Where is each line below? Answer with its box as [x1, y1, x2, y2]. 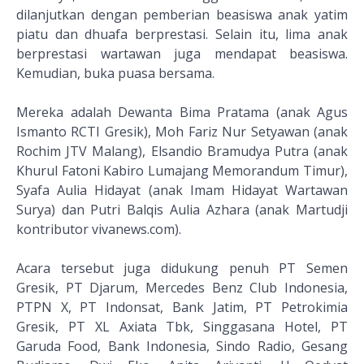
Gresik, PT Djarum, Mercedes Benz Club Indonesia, [16, 279, 348, 297]
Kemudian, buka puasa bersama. [16, 64, 214, 82]
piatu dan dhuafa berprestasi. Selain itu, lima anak [16, 25, 348, 43]
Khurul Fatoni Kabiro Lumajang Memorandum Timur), [16, 162, 348, 180]
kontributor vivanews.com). [16, 220, 181, 238]
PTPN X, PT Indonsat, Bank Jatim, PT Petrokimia [16, 298, 348, 316]
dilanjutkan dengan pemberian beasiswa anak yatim [16, 6, 348, 24]
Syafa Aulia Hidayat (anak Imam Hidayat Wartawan [16, 181, 348, 199]
